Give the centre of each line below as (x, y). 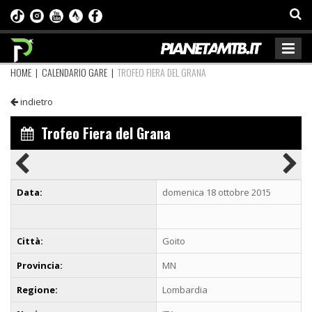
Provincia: (40, 265)
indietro (36, 101)
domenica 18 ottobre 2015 (217, 192)
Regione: (37, 289)
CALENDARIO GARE (75, 72)
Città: (30, 241)
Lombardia (185, 289)
